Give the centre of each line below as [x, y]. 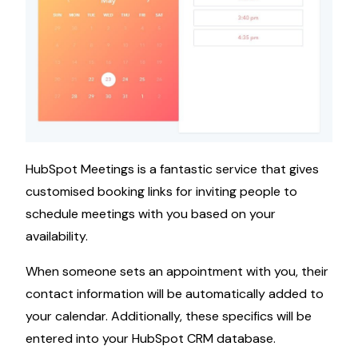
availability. [57, 236]
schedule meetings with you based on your [151, 213]
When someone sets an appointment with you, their [177, 271]
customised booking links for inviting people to [161, 191]
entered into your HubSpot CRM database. [151, 338]
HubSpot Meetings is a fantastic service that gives [172, 169]
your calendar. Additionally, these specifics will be [169, 316]
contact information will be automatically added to [175, 293]
